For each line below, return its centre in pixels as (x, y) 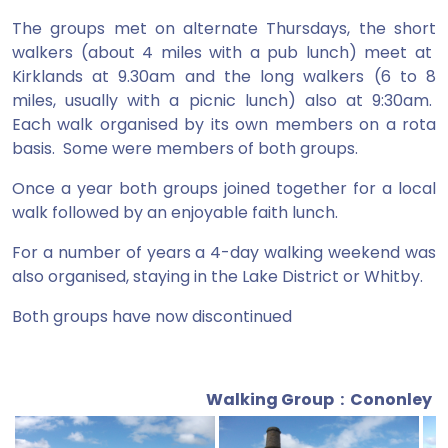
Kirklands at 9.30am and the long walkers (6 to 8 (224, 77)
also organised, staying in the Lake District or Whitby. (217, 277)
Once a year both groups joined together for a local (224, 189)
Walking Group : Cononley (319, 400)
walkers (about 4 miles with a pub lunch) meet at (224, 53)
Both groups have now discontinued (152, 317)
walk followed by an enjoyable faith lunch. (175, 213)
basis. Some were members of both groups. (187, 149)
